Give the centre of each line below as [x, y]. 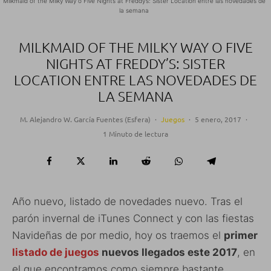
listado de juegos [56, 253]
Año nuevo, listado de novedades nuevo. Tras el [127, 202]
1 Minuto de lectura [135, 134]
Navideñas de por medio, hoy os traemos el [118, 236]
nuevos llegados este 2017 [168, 253]
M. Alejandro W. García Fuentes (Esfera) [85, 119]
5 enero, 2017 [218, 119]
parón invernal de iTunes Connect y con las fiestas [133, 219]
